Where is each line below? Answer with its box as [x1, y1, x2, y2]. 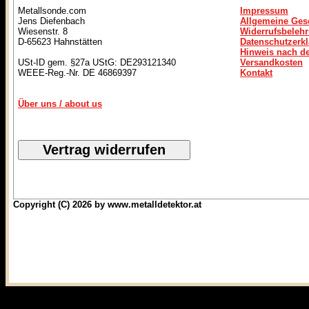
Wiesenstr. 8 [18, 26, 68, 37]
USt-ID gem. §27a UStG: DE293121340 [18, 57, 176, 68]
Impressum [240, 6, 288, 16]
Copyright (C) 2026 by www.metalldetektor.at [13, 199, 201, 210]
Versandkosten [240, 57, 303, 68]
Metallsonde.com [18, 6, 86, 16]
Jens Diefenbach [18, 16, 85, 26]
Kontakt [240, 68, 272, 78]
